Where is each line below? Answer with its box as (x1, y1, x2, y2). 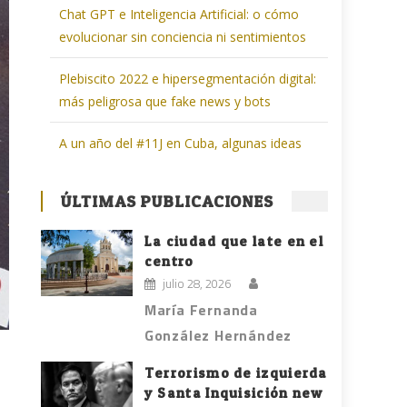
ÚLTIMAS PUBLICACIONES (61, 192, 274, 212)
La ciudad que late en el (144, 233, 324, 251)
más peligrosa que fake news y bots (59, 93, 272, 111)
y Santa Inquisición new (144, 384, 323, 402)
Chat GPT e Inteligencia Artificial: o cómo (59, 5, 300, 24)
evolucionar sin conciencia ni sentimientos (59, 28, 307, 46)
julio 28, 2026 (162, 274, 231, 293)
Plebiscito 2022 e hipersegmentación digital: (59, 70, 317, 88)
